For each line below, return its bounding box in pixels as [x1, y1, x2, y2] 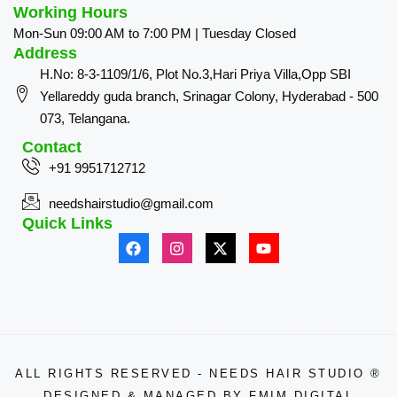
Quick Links [22, 214, 113, 233]
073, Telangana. [40, 111, 130, 127]
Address [13, 44, 77, 63]
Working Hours [13, 4, 128, 22]
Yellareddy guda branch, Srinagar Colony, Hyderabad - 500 [40, 89, 378, 105]
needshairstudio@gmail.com [49, 196, 214, 212]
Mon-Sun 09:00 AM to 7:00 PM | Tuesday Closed [13, 26, 296, 42]
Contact [22, 138, 82, 157]
